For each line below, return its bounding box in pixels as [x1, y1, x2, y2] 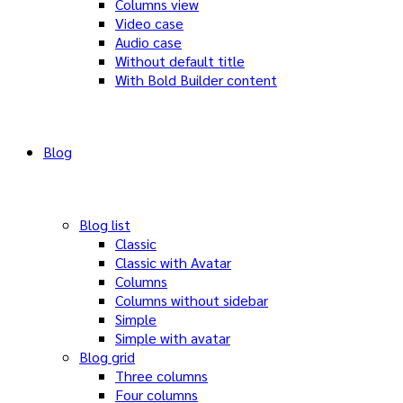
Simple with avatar [115, 328, 230, 347]
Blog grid [79, 347, 135, 366]
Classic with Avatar [115, 253, 231, 272]
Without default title [115, 51, 245, 70]
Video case [115, 13, 184, 32]
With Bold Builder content [115, 70, 277, 89]
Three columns [115, 366, 208, 385]
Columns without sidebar [115, 291, 268, 309]
